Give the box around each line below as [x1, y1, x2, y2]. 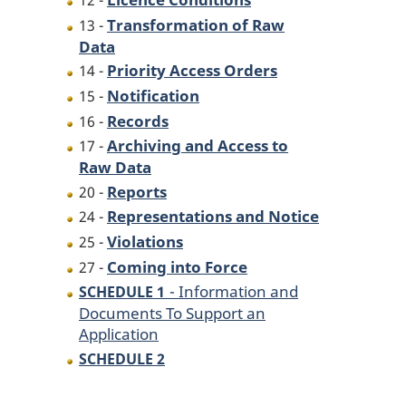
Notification [107, 84, 199, 107]
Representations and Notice [107, 205, 319, 227]
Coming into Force [107, 255, 247, 277]
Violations [107, 230, 183, 253]
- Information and [169, 280, 298, 303]
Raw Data [79, 156, 151, 179]
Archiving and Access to [107, 134, 288, 157]
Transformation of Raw [107, 13, 285, 35]
